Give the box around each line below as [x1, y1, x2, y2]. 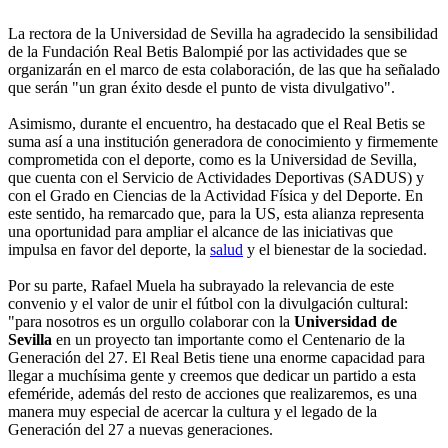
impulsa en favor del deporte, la [8, 240, 210, 258]
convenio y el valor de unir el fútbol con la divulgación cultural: [8, 294, 408, 312]
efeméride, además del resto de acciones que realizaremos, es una [8, 384, 417, 402]
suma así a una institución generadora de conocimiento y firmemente [8, 132, 438, 150]
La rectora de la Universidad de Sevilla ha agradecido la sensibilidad [8, 24, 438, 42]
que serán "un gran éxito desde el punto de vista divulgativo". [8, 78, 395, 96]
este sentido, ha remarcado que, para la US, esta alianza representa [8, 204, 424, 222]
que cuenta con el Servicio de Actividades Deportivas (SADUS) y [8, 168, 424, 186]
